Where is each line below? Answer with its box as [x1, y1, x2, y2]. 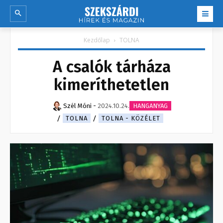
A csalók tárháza [52, 57, 171, 77]
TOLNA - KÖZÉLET [102, 114, 160, 122]
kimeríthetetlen [54, 75, 169, 95]
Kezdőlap [84, 36, 110, 45]
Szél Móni [63, 102, 92, 110]
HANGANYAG [132, 102, 168, 110]
